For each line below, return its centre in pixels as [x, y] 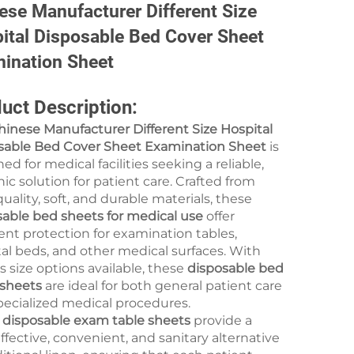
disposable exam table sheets [96, 320]
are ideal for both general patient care [162, 286]
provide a [221, 320]
